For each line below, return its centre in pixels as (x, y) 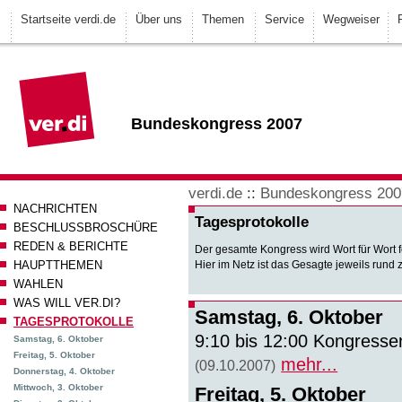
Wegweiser (351, 19)
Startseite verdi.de (68, 19)
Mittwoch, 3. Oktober (58, 387)
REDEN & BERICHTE (71, 246)
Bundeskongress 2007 (217, 124)
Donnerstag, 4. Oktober (64, 371)
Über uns (159, 19)
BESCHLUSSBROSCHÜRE (86, 227)
